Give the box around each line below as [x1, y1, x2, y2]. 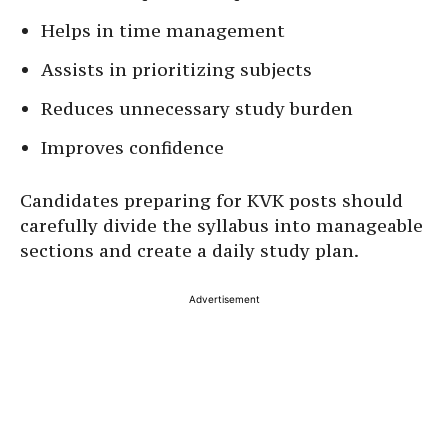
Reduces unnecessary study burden [41, 97, 353, 121]
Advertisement [188, 293, 260, 306]
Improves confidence [41, 136, 224, 160]
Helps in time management [41, 19, 285, 43]
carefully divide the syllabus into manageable [20, 214, 423, 238]
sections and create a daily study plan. [20, 239, 359, 263]
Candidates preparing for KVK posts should [20, 189, 403, 213]
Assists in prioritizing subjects [41, 58, 312, 82]
